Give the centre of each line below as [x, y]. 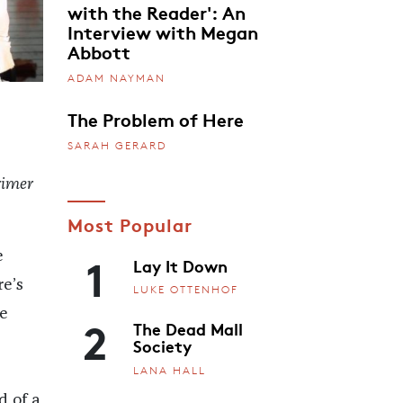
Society [162, 346]
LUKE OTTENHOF [186, 290]
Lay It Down [180, 265]
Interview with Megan [162, 32]
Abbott [99, 52]
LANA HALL [170, 370]
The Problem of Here [155, 118]
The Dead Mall [188, 329]
